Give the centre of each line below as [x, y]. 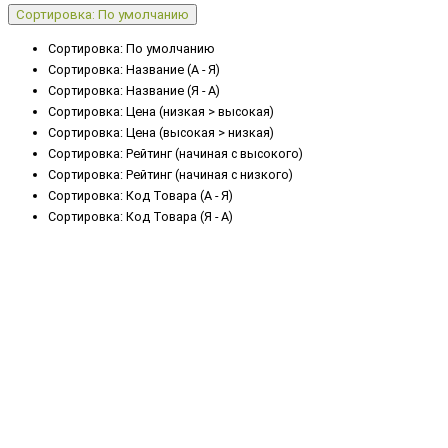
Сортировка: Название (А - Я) [134, 69]
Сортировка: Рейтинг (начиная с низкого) [170, 174]
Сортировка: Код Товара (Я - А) [140, 216]
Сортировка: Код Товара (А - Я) [140, 195]
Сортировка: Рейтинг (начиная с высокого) [175, 153]
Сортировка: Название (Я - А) [134, 90]
